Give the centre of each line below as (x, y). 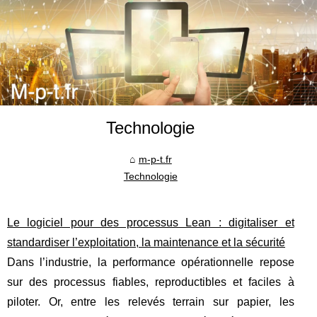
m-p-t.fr (155, 160)
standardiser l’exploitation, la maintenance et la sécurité (146, 243)
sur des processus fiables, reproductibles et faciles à (151, 282)
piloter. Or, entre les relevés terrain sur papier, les (151, 302)
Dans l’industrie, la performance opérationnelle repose (151, 263)
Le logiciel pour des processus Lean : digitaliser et (151, 223)
